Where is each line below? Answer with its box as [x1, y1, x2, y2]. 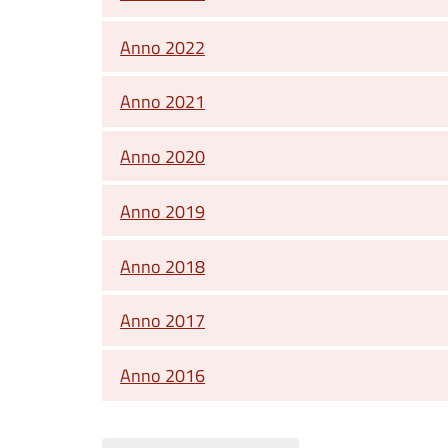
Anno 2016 [120, 363, 205, 388]
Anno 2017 [120, 308, 205, 333]
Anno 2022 [120, 34, 205, 59]
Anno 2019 [120, 198, 205, 223]
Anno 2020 [120, 144, 205, 169]
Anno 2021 [120, 89, 205, 114]
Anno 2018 [120, 253, 205, 278]
